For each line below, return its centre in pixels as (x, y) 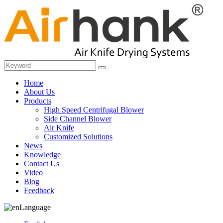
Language (35, 207)
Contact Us (42, 164)
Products (38, 101)
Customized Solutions (78, 137)
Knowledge (42, 155)
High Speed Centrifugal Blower (94, 110)
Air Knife (59, 128)
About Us (39, 92)
